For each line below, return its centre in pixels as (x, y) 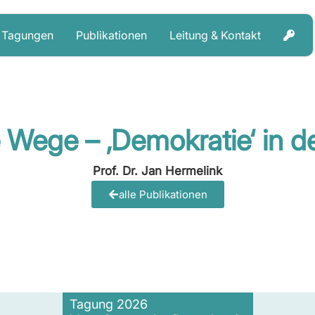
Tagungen (27, 35)
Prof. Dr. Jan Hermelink (157, 171)
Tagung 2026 (108, 304)
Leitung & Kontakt (215, 35)
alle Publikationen (163, 194)
